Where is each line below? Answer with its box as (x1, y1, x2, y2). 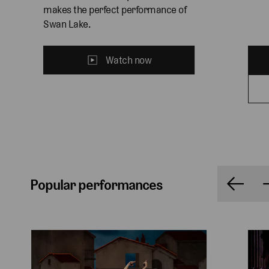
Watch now (105, 54, 152, 67)
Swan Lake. (43, 18, 91, 31)
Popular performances (30, 176, 163, 194)
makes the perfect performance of (43, 4, 189, 16)
